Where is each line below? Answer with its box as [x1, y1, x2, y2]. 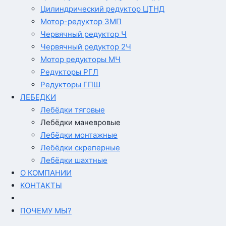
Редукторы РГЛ [40, 67, 98, 77]
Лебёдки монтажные [40, 130, 118, 140]
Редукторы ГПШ [40, 80, 100, 89]
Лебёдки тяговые [40, 105, 105, 115]
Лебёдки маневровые [40, 118, 121, 127]
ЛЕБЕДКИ [20, 92, 56, 102]
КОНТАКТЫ [20, 181, 62, 190]
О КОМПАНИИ [20, 168, 72, 178]
